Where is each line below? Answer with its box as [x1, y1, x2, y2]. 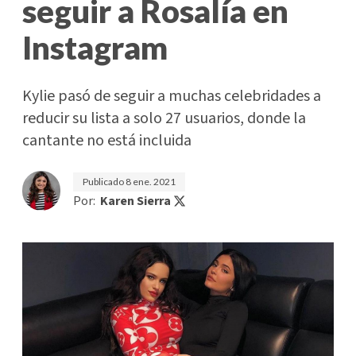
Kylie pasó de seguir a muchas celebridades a [22, 85, 321, 107]
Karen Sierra [100, 192, 171, 210]
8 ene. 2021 [126, 176, 176, 188]
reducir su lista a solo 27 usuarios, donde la [22, 107, 306, 130]
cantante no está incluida [22, 130, 192, 152]
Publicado [83, 176, 126, 188]
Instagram [22, 29, 168, 67]
